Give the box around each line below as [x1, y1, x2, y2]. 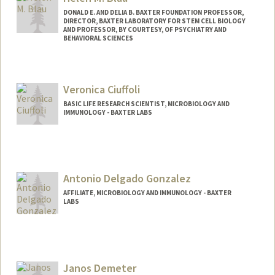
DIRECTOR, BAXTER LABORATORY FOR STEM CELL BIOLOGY [63, 17, 246, 26]
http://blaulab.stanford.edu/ [115, 79, 204, 89]
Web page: [27, 78, 69, 90]
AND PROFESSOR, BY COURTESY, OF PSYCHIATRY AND [63, 25, 227, 34]
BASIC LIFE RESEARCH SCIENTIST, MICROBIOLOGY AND [63, 99, 230, 108]
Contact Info [27, 63, 79, 75]
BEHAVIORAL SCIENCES [63, 34, 133, 43]
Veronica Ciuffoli [63, 82, 140, 96]
